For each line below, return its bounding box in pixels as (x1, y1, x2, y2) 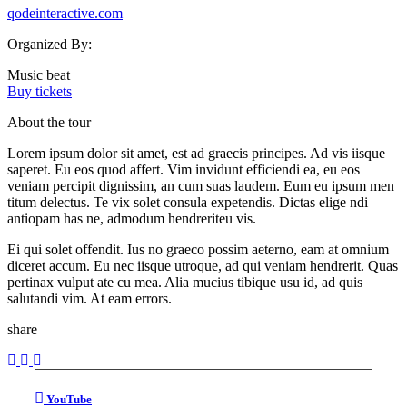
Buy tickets (7, 84, 72, 100)
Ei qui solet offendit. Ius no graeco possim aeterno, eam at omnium (7, 242, 389, 258)
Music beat (7, 67, 70, 84)
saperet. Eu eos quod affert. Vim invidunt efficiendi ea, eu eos (7, 162, 360, 178)
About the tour (7, 114, 91, 131)
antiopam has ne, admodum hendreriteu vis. (7, 211, 256, 227)
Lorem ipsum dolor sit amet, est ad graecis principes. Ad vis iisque (7, 145, 385, 162)
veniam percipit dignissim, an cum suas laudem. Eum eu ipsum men (7, 178, 394, 194)
